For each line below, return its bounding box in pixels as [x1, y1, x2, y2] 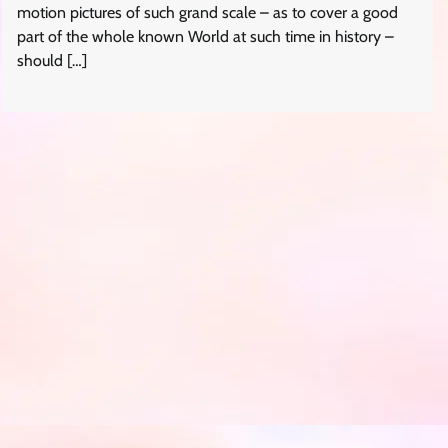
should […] [16, 51, 87, 71]
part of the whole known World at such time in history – [16, 27, 394, 47]
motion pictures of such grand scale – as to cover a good [16, 3, 398, 23]
